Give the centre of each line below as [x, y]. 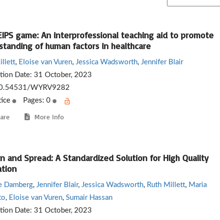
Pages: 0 [37, 100]
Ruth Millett [166, 185]
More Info [47, 117]
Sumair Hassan [89, 198]
